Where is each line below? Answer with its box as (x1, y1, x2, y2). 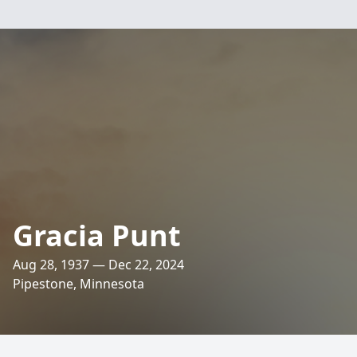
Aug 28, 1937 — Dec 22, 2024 (13, 256, 184, 273)
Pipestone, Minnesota (13, 275, 144, 292)
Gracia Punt (13, 216, 181, 255)
